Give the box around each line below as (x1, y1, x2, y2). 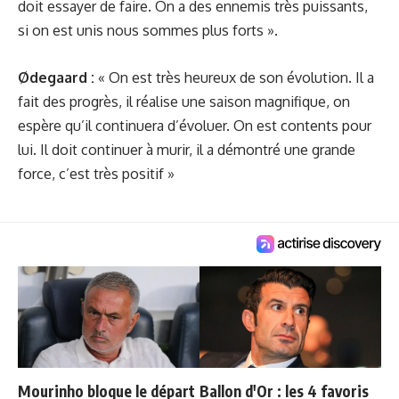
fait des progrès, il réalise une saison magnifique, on (18, 92, 350, 110)
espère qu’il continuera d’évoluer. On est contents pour (18, 116, 371, 134)
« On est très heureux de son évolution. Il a (94, 68, 374, 86)
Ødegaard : (18, 68, 94, 86)
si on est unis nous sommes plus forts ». (18, 21, 278, 39)
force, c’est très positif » (18, 164, 175, 183)
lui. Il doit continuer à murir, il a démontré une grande (18, 140, 355, 159)
